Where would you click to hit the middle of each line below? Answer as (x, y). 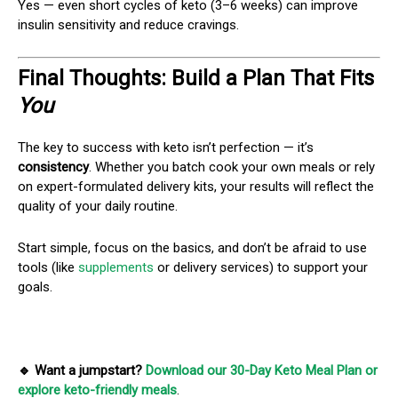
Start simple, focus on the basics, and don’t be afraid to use (192, 248)
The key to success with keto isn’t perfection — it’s (166, 148)
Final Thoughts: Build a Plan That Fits (196, 79)
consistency (53, 167)
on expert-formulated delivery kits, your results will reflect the (196, 187)
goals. (35, 287)
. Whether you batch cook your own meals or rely (232, 167)
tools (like (48, 268)
